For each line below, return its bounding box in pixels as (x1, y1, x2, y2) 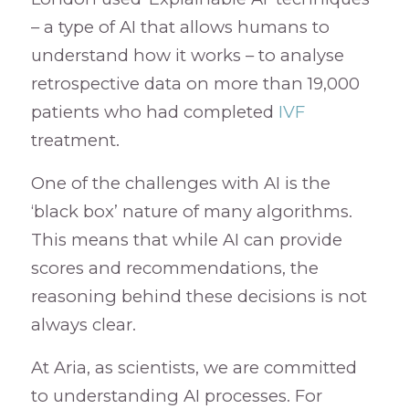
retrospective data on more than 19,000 (30, 73, 360, 95)
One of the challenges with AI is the (30, 173, 330, 194)
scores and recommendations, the (30, 257, 319, 279)
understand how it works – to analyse (30, 45, 344, 67)
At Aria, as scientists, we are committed (30, 356, 357, 378)
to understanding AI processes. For (30, 384, 322, 406)
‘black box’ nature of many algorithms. (30, 201, 352, 223)
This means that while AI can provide (30, 229, 342, 251)
